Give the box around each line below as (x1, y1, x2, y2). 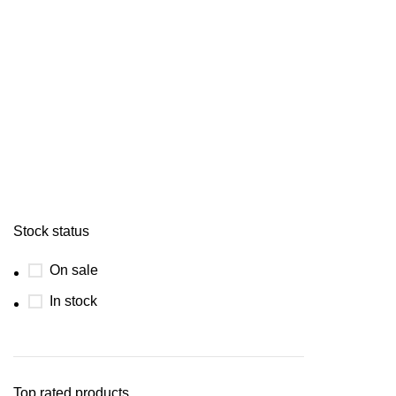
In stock (49, 293, 97, 308)
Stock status (13, 224, 89, 239)
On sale (49, 263, 98, 278)
